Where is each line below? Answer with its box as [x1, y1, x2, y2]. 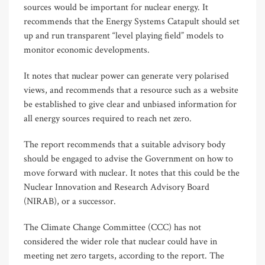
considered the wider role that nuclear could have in [24, 235, 217, 248]
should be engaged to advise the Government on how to [24, 153, 233, 166]
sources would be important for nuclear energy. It [24, 1, 208, 14]
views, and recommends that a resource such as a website [24, 84, 238, 97]
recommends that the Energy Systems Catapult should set [24, 15, 240, 28]
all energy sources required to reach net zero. [24, 112, 192, 125]
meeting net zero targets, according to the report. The [24, 250, 224, 263]
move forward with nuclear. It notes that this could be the [24, 167, 240, 180]
